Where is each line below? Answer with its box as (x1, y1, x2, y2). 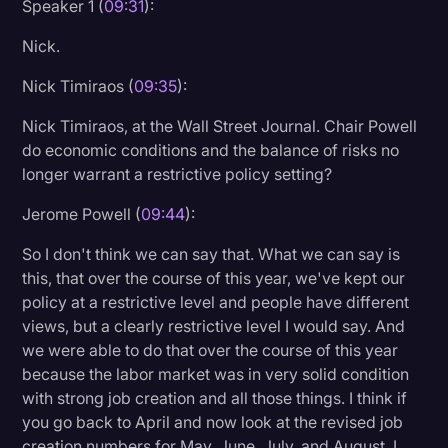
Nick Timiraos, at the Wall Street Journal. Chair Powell (22, 115, 418, 136)
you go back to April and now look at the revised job (22, 411, 404, 432)
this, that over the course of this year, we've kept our (22, 267, 406, 288)
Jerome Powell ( (22, 203, 142, 224)
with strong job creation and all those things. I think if (22, 387, 408, 408)
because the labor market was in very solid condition (22, 363, 410, 384)
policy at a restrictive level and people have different (22, 291, 410, 312)
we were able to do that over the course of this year (22, 339, 399, 360)
